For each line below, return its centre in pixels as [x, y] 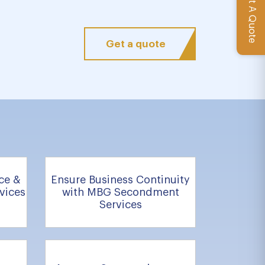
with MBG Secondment [120, 192]
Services [120, 204]
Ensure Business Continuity [120, 180]
